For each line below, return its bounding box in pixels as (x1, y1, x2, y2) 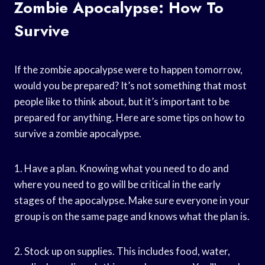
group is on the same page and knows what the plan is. (14, 209, 250, 222)
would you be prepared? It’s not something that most (14, 79, 247, 92)
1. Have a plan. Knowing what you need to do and (14, 161, 229, 174)
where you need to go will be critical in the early (14, 177, 221, 190)
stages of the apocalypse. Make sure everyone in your (14, 193, 250, 206)
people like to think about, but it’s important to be (14, 95, 230, 108)
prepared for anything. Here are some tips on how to (14, 111, 245, 124)
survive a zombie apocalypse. (14, 127, 141, 140)
